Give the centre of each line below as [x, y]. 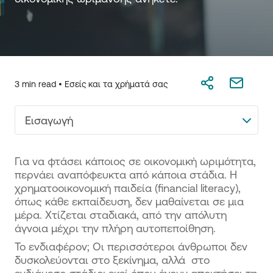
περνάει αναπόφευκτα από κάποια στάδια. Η [126, 174]
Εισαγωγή [49, 120]
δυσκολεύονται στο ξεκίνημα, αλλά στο [112, 260]
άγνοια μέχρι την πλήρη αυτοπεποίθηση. [115, 228]
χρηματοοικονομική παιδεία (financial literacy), [128, 188]
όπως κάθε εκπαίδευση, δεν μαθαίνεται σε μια [129, 201]
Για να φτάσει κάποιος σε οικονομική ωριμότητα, [135, 161]
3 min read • [40, 84]
